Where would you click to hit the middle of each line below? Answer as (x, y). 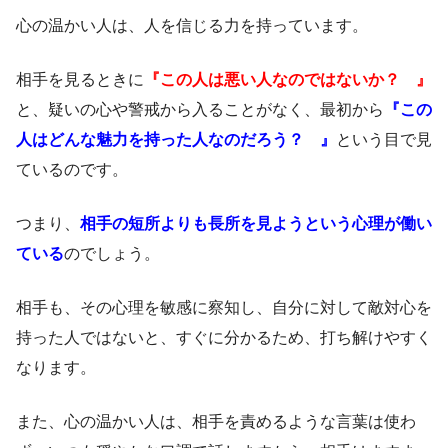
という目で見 (384, 139)
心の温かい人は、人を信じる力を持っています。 (192, 25)
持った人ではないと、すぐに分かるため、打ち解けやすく (224, 337)
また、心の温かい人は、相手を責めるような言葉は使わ (216, 421)
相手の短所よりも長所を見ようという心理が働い (256, 223)
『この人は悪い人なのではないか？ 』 (288, 79)
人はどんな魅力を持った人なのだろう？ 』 (176, 139)
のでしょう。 (112, 253)
